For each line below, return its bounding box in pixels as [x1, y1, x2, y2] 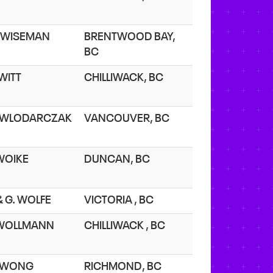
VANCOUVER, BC [84, 113, 173, 124]
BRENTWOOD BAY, [84, 31, 175, 43]
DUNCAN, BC [84, 154, 154, 165]
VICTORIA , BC [84, 194, 157, 206]
